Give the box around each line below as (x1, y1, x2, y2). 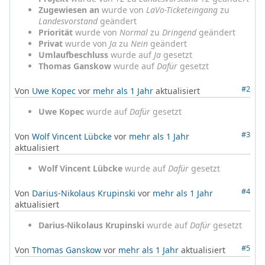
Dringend (162, 26, 196, 38)
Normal (119, 26, 148, 38)
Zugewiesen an (38, 4, 99, 15)
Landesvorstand (38, 15, 98, 27)
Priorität (38, 26, 73, 38)
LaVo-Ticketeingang (146, 4, 218, 15)
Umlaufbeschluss (38, 49, 108, 60)
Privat (38, 37, 63, 49)
